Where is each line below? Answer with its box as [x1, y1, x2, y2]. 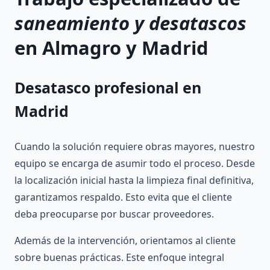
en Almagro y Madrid [14, 35, 209, 61]
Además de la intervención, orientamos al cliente [14, 233, 236, 247]
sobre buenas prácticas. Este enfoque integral [14, 250, 224, 264]
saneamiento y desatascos [14, 10, 246, 36]
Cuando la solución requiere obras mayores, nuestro [14, 139, 255, 153]
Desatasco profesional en [14, 77, 201, 98]
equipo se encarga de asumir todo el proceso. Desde [14, 156, 255, 170]
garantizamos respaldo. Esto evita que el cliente [14, 190, 232, 204]
